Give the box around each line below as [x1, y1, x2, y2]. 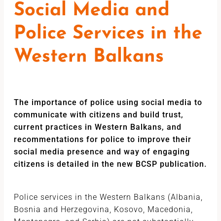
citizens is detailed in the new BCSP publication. [14, 159, 207, 169]
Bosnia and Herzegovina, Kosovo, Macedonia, [14, 205, 193, 214]
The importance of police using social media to [14, 98, 202, 107]
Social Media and [14, 1, 170, 20]
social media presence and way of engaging [14, 147, 190, 156]
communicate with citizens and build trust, [14, 110, 184, 119]
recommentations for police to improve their [14, 135, 191, 144]
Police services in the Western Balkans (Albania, [14, 192, 203, 202]
